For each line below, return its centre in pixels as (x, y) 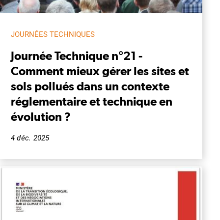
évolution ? (41, 116)
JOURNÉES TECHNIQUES (53, 34)
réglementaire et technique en (92, 101)
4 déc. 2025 (30, 138)
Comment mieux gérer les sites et (100, 70)
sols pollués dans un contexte (90, 86)
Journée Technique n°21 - (77, 55)
